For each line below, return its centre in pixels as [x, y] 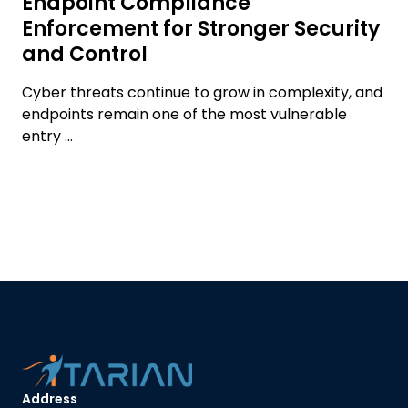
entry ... [47, 137]
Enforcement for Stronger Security [201, 29]
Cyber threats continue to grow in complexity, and [202, 93]
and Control [85, 55]
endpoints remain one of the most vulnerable [184, 115]
